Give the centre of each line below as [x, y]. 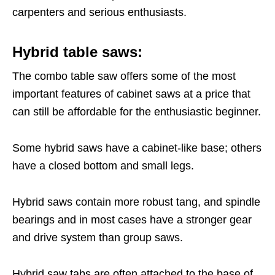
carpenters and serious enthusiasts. [99, 13]
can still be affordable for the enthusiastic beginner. [137, 112]
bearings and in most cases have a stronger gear [132, 220]
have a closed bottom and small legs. [103, 166]
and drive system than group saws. [98, 238]
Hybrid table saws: [77, 52]
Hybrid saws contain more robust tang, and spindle [136, 202]
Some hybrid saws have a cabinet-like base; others [137, 148]
